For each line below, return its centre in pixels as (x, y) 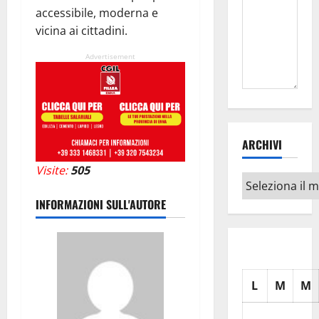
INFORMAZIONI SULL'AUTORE (101, 204)
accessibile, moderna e (97, 13)
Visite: (52, 170)
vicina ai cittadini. (82, 31)
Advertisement (110, 57)
